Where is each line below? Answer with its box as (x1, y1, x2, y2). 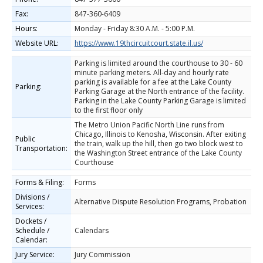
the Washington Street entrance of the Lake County (75, 148, 242, 158)
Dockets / (15, 216, 46, 226)
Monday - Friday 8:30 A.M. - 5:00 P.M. (75, 23, 195, 33)
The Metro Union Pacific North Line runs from (75, 120, 224, 130)
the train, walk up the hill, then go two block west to (75, 139, 243, 149)
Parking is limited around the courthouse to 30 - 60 (75, 58, 242, 68)
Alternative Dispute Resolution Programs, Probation (75, 197, 247, 207)
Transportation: (15, 143, 68, 153)
